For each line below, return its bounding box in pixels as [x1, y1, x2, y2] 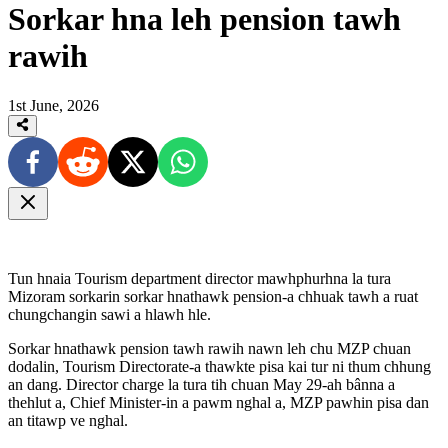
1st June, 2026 [8, 96, 99, 114]
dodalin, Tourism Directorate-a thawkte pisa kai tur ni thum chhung [8, 358, 431, 376]
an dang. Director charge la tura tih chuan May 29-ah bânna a [8, 376, 395, 394]
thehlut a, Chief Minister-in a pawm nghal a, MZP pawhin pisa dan [8, 394, 429, 412]
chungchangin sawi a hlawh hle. [8, 306, 211, 324]
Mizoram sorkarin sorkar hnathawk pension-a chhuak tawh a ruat [8, 288, 418, 306]
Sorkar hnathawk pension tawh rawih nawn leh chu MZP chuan [8, 340, 411, 358]
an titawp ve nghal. [8, 412, 128, 430]
